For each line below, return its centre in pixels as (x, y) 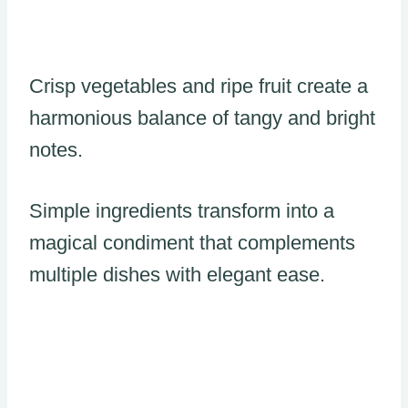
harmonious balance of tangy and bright (202, 117)
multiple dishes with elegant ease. (177, 274)
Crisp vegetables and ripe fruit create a (199, 86)
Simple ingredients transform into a (182, 210)
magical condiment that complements (192, 242)
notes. (56, 149)
